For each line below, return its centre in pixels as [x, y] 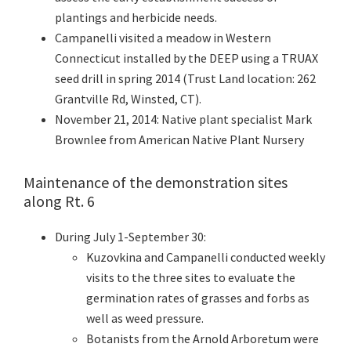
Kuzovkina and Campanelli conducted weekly [206, 257]
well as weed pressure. [145, 318]
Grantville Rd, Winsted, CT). [128, 99]
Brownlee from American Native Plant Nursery [179, 140]
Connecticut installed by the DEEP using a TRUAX [186, 58]
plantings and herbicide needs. [136, 18]
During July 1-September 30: [130, 237]
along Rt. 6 [59, 201]
